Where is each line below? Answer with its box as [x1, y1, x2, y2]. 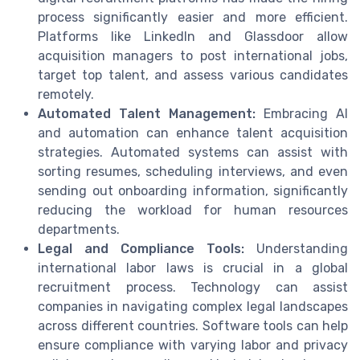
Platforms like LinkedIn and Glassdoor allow [38, 29, 348, 45]
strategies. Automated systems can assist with [38, 145, 348, 161]
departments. [38, 222, 120, 238]
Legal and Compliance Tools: [38, 241, 244, 257]
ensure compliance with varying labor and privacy [38, 337, 348, 354]
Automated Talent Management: [38, 106, 256, 122]
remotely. [38, 87, 94, 103]
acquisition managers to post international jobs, [38, 48, 348, 64]
